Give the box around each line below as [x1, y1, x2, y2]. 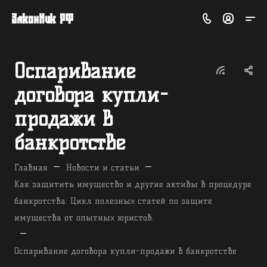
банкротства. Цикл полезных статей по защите [14, 195, 212, 206]
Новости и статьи [66, 162, 139, 173]
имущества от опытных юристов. [14, 212, 154, 223]
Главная [14, 162, 48, 173]
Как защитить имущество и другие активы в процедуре [14, 179, 252, 190]
